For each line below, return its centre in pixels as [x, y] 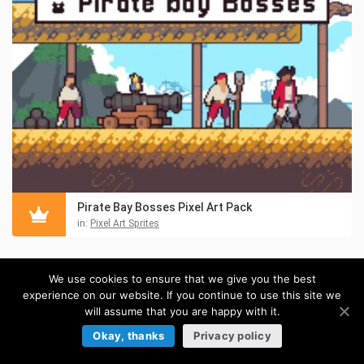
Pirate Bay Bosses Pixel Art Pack [165, 208]
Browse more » [182, 302]
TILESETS [45, 266]
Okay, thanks [129, 335]
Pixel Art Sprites [125, 224]
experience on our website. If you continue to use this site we [182, 295]
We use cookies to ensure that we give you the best [182, 278]
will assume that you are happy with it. [182, 311]
